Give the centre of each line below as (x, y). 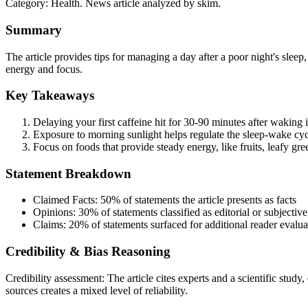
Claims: (51, 225)
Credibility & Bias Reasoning (88, 252)
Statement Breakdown (68, 173)
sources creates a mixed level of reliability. (97, 290)
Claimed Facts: (67, 200)
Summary (34, 30)
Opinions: (56, 212)
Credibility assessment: (56, 278)
